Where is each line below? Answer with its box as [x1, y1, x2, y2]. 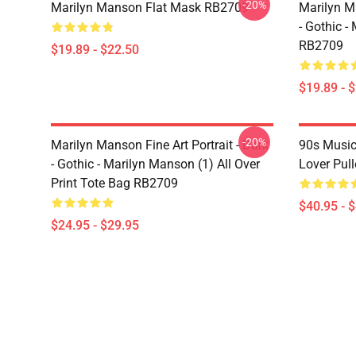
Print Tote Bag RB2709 [51, 176, 178, 191]
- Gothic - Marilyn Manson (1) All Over [51, 157, 260, 172]
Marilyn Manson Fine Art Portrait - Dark [51, 137, 269, 153]
